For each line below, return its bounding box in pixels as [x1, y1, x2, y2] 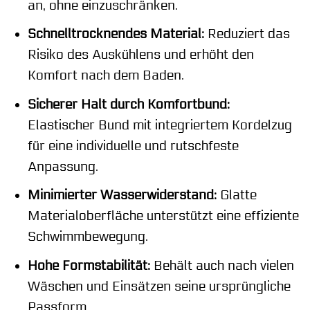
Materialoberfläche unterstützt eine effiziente [27, 208, 299, 224]
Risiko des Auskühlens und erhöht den [27, 47, 254, 63]
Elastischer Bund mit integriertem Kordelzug [27, 117, 292, 133]
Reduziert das [203, 26, 290, 42]
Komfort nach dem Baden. [27, 68, 184, 84]
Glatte [216, 188, 257, 203]
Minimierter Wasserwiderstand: [27, 188, 217, 203]
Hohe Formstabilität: [27, 257, 150, 273]
